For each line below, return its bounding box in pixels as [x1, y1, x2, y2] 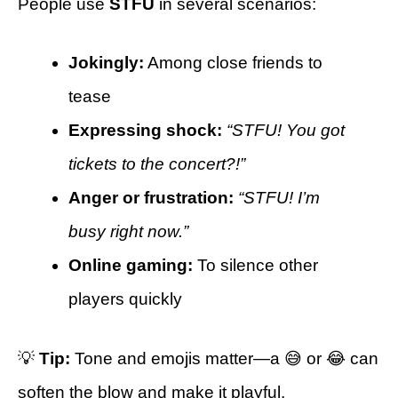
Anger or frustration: [68, 188, 234, 208]
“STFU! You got [227, 121, 345, 140]
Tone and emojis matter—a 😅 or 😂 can [70, 348, 378, 368]
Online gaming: [68, 256, 193, 275]
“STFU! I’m [238, 188, 320, 208]
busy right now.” [68, 222, 188, 242]
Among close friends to [144, 53, 322, 73]
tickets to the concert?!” [68, 155, 245, 174]
